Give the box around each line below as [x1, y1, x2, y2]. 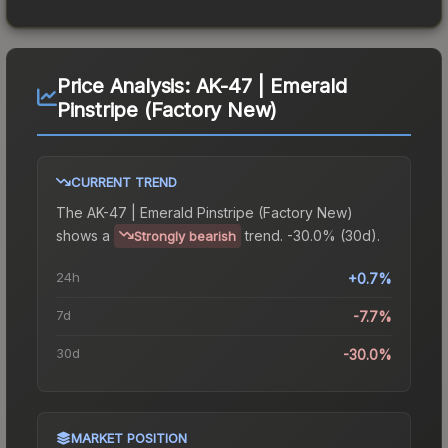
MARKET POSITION [71, 429, 187, 446]
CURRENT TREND [71, 173, 177, 190]
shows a [56, 226, 110, 244]
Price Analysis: [56, 73, 196, 98]
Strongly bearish [134, 227, 236, 244]
